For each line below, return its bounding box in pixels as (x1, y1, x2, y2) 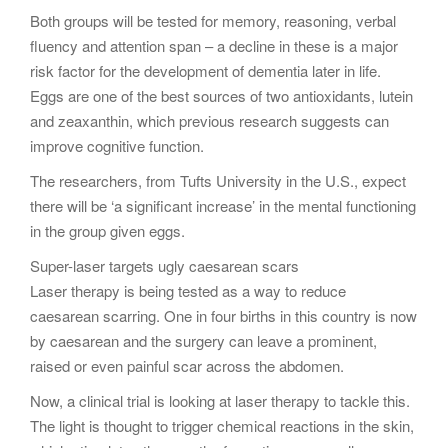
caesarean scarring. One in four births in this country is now (30, 305, 417, 326)
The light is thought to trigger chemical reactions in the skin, (30, 415, 414, 436)
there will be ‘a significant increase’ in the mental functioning (30, 195, 416, 216)
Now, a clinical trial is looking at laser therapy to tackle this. (30, 390, 410, 411)
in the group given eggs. (30, 220, 185, 241)
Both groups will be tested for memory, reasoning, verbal (30, 10, 396, 31)
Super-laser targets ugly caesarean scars (30, 255, 299, 276)
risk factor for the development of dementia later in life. (30, 60, 381, 81)
